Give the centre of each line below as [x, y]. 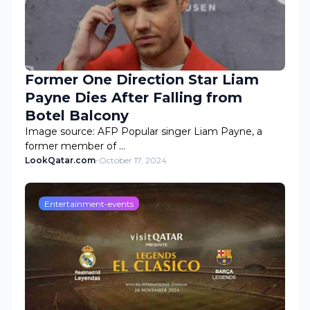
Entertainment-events [89, 203]
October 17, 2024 [133, 160]
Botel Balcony [77, 116]
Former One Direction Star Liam [142, 80]
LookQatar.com [60, 160]
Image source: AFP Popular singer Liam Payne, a [144, 131]
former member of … [75, 146]
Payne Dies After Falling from [134, 98]
